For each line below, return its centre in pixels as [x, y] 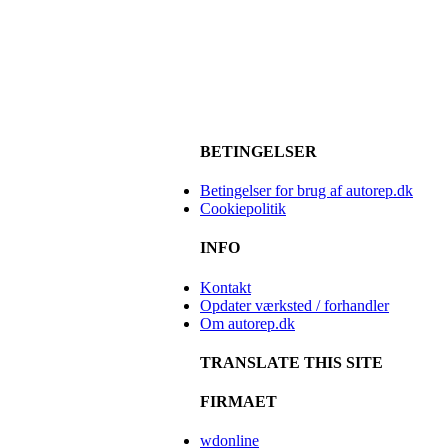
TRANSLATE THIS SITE [291, 362]
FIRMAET [238, 402]
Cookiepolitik [243, 209]
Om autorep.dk [247, 323]
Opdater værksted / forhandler [294, 305]
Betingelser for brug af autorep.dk [306, 191]
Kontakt [225, 287]
